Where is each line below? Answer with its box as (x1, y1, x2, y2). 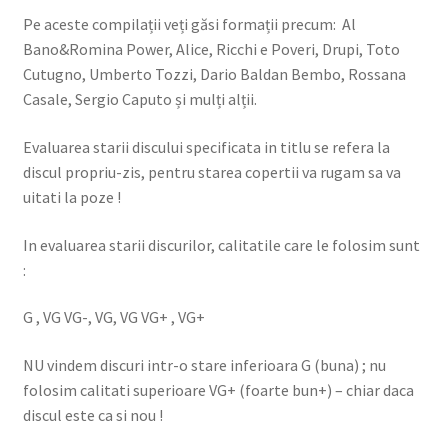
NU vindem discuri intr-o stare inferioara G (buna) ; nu (22, 354, 386, 375)
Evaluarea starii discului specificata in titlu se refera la (22, 137, 390, 158)
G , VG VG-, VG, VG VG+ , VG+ (22, 307, 205, 328)
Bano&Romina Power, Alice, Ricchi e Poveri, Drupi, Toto (22, 39, 400, 60)
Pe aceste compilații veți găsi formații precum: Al (22, 14, 356, 35)
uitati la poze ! (22, 187, 121, 208)
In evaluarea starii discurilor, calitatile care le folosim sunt (22, 234, 420, 255)
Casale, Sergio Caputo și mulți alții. (22, 89, 257, 110)
